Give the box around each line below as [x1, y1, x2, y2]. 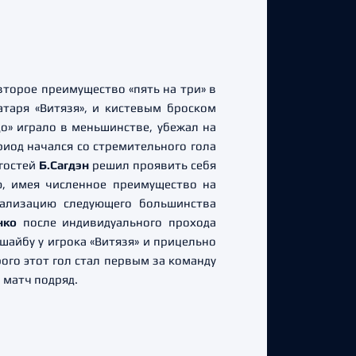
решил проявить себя [89, 158, 216, 172]
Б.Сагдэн [39, 158, 89, 172]
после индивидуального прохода [17, 215, 217, 229]
